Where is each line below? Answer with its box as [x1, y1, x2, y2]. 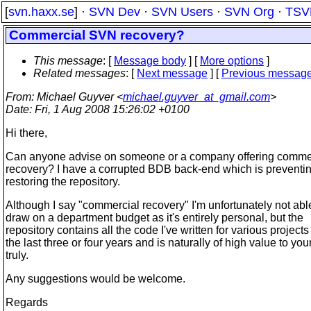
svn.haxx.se [8, 5, 74, 19]
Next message [137, 67, 208, 79]
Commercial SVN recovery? [9, 28, 185, 42]
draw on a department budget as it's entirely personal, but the [6, 212, 303, 224]
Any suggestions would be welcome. [6, 273, 185, 285]
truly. [6, 249, 28, 261]
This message [33, 55, 103, 67]
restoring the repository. [6, 176, 120, 187]
